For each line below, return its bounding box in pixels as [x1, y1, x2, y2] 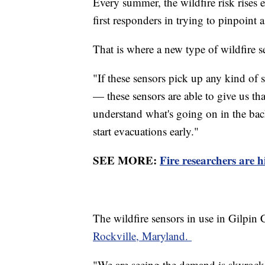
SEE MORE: [93, 152, 160, 169]
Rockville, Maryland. [93, 228, 192, 244]
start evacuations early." [93, 124, 199, 139]
